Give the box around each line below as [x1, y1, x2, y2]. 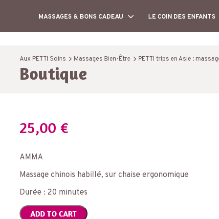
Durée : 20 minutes [20, 188, 88, 197]
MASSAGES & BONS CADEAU [39, 13, 123, 21]
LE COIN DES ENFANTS [148, 13, 216, 21]
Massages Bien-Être [74, 55, 131, 63]
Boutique [20, 63, 87, 84]
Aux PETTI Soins [20, 55, 66, 63]
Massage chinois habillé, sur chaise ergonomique [20, 170, 189, 180]
